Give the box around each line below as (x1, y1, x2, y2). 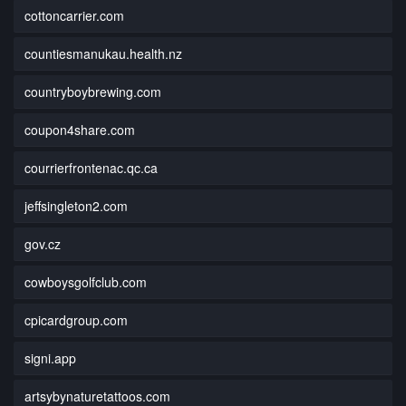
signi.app (24, 348, 76, 367)
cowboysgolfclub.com (24, 272, 147, 291)
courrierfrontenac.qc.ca (24, 158, 158, 177)
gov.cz (24, 234, 61, 253)
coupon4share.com (24, 120, 135, 139)
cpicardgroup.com (24, 310, 128, 329)
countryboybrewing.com (24, 82, 161, 101)
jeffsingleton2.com (24, 196, 128, 215)
